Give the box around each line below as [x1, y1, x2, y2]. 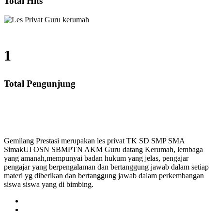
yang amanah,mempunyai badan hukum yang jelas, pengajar [4, 154, 188, 163]
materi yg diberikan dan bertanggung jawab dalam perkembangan [4, 171, 204, 180]
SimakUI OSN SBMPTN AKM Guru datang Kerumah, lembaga [4, 145, 203, 154]
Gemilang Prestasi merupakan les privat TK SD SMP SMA [4, 137, 185, 145]
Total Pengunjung [4, 78, 76, 89]
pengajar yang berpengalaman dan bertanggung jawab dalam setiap [4, 163, 209, 171]
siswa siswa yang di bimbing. [4, 180, 93, 189]
